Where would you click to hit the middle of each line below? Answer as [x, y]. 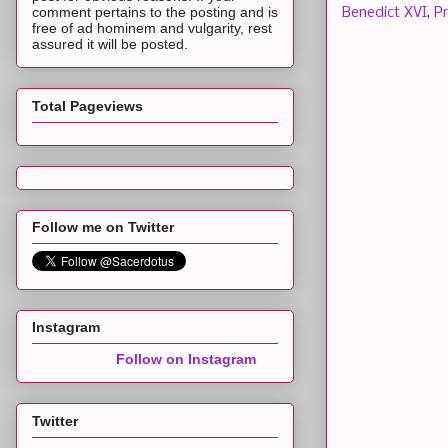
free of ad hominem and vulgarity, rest [152, 28]
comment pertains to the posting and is [155, 12]
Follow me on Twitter [103, 226]
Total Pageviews [87, 105]
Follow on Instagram [186, 359]
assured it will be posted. [110, 44]
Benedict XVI [384, 12]
